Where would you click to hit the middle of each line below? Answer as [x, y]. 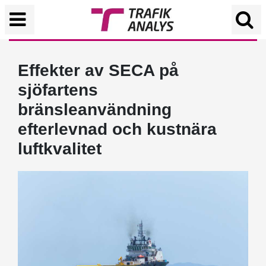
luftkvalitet [60, 149]
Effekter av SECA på [98, 70]
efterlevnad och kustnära [117, 129]
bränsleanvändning [95, 110]
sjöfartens [58, 90]
